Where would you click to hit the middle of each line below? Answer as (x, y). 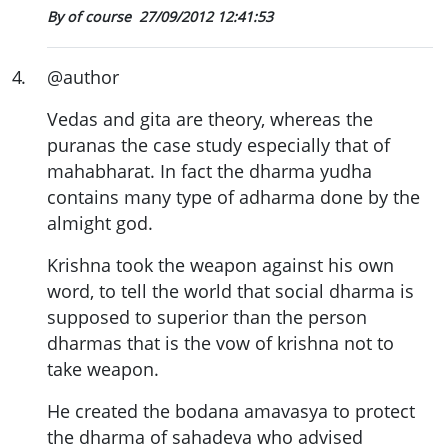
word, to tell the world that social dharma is (230, 291)
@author (83, 77)
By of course (91, 17)
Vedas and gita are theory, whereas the (210, 119)
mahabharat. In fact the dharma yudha (209, 171)
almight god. (100, 223)
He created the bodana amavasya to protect (231, 411)
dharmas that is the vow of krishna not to (220, 343)
